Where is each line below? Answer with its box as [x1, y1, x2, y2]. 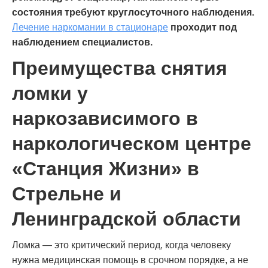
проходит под [170, 22, 237, 32]
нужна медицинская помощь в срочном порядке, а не [12, 254, 248, 265]
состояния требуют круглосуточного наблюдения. [12, 7, 254, 17]
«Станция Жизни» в [12, 157, 199, 179]
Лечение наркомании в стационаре [12, 22, 168, 32]
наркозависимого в [12, 107, 198, 129]
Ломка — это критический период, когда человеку [12, 239, 231, 250]
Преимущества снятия [12, 57, 227, 79]
